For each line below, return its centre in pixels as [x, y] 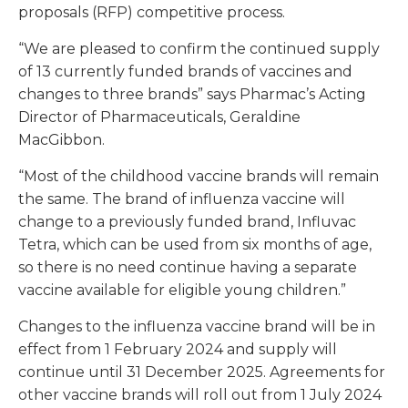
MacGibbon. [61, 140]
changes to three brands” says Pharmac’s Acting [192, 95]
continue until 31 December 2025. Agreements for [202, 372]
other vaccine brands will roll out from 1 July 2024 [200, 395]
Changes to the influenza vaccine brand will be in [197, 327]
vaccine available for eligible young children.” [182, 291]
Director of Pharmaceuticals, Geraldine [159, 117]
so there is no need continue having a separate [188, 268]
